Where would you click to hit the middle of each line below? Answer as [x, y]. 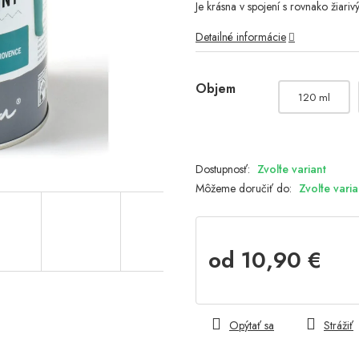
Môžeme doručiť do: [244, 189]
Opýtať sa [252, 326]
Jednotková [233, 286]
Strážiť [339, 326]
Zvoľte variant [292, 169]
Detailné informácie [241, 37]
